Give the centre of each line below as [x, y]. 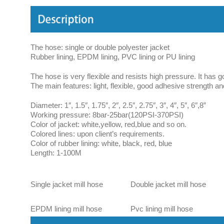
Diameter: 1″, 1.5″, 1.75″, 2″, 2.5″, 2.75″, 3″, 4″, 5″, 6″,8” [118, 105]
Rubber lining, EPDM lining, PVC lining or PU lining [113, 57]
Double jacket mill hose [168, 184]
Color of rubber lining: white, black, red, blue [101, 143]
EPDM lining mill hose [66, 209]
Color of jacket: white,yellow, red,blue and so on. [108, 124]
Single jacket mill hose [67, 184]
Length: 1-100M [56, 153]
